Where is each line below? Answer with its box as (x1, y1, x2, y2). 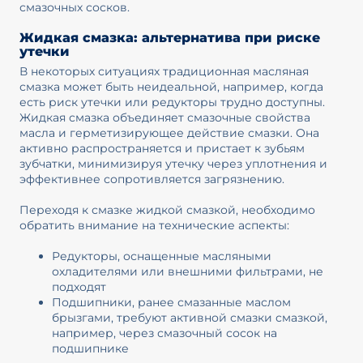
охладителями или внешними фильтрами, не (51, 263, 323, 279)
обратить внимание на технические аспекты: (19, 217, 289, 233)
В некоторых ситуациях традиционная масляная (19, 64, 309, 79)
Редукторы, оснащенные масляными (51, 248, 271, 263)
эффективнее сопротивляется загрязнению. (19, 172, 284, 187)
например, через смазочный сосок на (51, 325, 277, 340)
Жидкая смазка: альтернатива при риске (19, 29, 320, 45)
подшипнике (51, 340, 129, 356)
